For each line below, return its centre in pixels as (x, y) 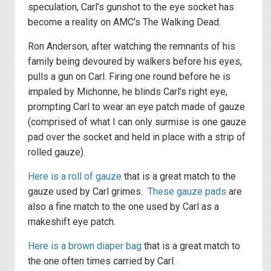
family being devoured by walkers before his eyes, (135, 62)
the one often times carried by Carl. (102, 261)
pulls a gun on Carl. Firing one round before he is (129, 77)
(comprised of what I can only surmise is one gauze (137, 122)
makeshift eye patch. (72, 222)
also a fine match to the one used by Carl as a (123, 207)
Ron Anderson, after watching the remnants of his (132, 47)
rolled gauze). (57, 152)
